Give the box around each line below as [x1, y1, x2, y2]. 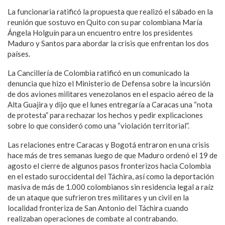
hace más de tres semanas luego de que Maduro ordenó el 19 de [8, 151, 217, 160]
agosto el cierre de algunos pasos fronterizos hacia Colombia [8, 161, 211, 170]
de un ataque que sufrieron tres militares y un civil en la [8, 193, 189, 202]
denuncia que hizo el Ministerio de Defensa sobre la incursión [8, 79, 210, 88]
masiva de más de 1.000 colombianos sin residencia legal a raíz [8, 182, 213, 191]
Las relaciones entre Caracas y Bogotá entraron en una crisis [8, 140, 209, 149]
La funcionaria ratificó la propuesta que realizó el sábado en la [8, 7, 213, 16]
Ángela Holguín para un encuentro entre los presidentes [8, 28, 193, 37]
